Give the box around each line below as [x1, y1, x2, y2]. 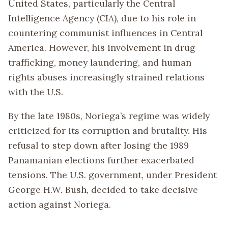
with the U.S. [8, 86, 63, 98]
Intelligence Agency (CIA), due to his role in [8, 12, 196, 24]
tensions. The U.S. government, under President [8, 168, 217, 181]
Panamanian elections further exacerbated [8, 154, 194, 166]
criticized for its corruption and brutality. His [8, 124, 207, 136]
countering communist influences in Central [8, 27, 203, 39]
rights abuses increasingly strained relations [8, 71, 205, 83]
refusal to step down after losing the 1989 [8, 139, 189, 151]
